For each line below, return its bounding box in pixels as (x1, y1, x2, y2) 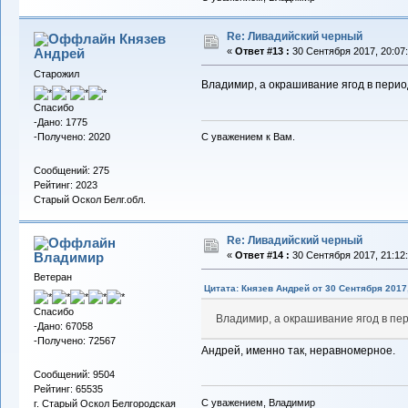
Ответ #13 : (234, 45, 290, 56)
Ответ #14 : (234, 249, 290, 260)
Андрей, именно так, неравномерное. (200, 343, 395, 357)
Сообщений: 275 (33, 165, 109, 177)
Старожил (33, 67, 79, 79)
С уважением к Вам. (200, 131, 295, 143)
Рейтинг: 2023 (33, 179, 97, 191)
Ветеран (33, 271, 72, 283)
